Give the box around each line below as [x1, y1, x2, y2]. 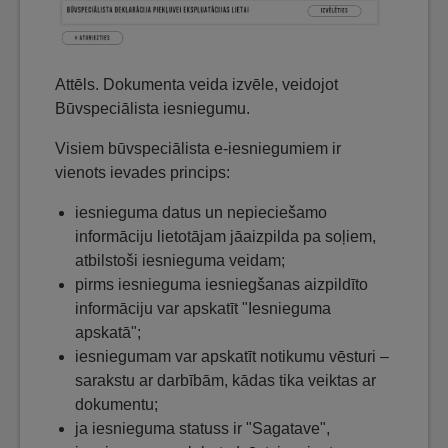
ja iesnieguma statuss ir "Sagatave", [75, 419, 330, 437]
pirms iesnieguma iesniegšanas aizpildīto [75, 275, 368, 293]
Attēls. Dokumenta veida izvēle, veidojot [55, 75, 338, 93]
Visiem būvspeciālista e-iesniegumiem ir [55, 139, 341, 157]
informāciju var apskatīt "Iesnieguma [75, 299, 331, 317]
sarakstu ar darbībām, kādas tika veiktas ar [75, 371, 376, 389]
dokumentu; [75, 395, 158, 413]
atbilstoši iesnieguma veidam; [75, 251, 285, 269]
